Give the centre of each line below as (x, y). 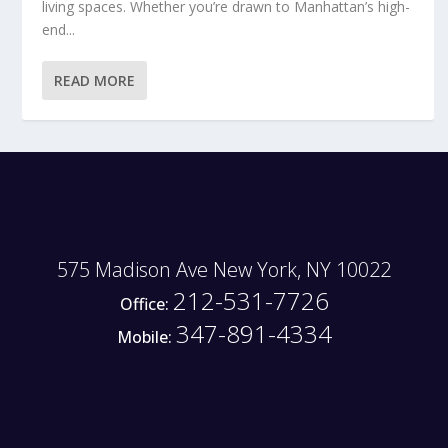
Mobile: (146, 336)
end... (59, 29)
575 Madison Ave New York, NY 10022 (224, 269)
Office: (146, 303)
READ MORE (95, 80)
